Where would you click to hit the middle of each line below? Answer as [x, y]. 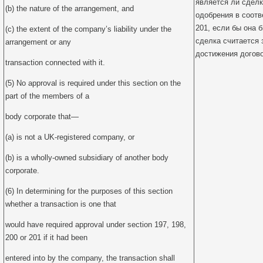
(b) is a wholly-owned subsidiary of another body [87, 158]
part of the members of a [47, 96]
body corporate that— [42, 117]
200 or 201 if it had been [46, 237]
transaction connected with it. [55, 63]
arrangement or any [38, 42]
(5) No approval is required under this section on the [93, 83]
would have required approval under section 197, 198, [96, 225]
